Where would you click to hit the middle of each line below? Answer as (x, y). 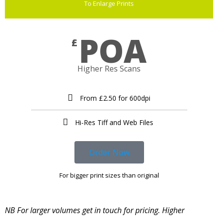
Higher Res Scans (109, 69)
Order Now (109, 153)
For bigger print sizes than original (109, 175)
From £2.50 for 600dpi (115, 98)
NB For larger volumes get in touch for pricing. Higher (95, 210)
